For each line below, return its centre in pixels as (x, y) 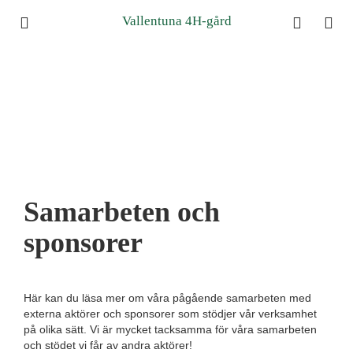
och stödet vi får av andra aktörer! (108, 345)
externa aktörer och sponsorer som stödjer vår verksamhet (170, 314)
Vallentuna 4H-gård (176, 21)
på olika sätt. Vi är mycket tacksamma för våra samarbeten (170, 329)
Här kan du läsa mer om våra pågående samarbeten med (167, 298)
